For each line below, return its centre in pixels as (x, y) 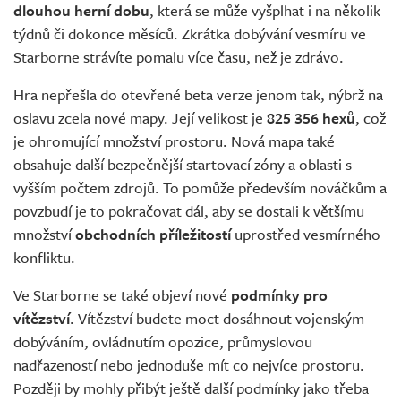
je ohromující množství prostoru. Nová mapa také (174, 141)
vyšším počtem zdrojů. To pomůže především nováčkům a (200, 188)
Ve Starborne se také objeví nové (122, 295)
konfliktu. (44, 258)
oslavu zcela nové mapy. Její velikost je (140, 118)
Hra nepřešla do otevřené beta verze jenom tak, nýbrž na (198, 95)
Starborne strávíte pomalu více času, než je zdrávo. (180, 57)
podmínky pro (279, 295)
